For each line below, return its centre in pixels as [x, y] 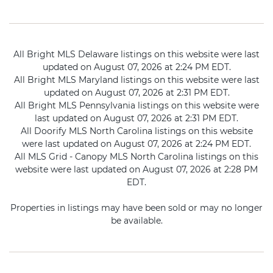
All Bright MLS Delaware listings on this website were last [136, 55]
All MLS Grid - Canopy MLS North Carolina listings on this [136, 157]
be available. [136, 221]
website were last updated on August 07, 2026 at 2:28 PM [136, 170]
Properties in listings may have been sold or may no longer [136, 208]
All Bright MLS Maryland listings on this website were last [136, 80]
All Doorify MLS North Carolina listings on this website [136, 131]
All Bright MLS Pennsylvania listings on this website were [136, 106]
